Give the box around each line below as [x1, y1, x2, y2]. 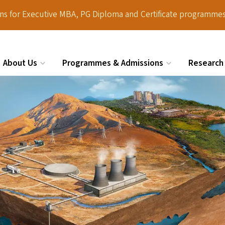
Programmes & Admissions [62, 57, 163, 69]
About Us [3, 57, 37, 69]
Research [188, 57, 223, 69]
